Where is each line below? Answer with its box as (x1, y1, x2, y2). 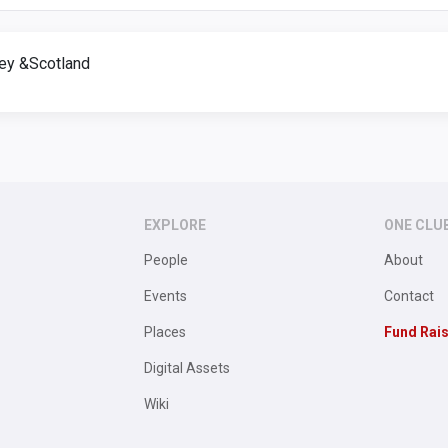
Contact (384, 288, 434, 304)
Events (144, 288, 187, 304)
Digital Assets (144, 360, 230, 376)
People (144, 252, 188, 268)
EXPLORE (144, 217, 206, 233)
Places (144, 324, 186, 340)
